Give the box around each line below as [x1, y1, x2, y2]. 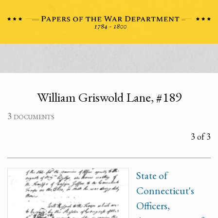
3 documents [7, 110, 54, 122]
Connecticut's [136, 184, 194, 197]
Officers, [136, 199, 170, 212]
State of [136, 169, 167, 182]
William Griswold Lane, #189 [36, 89, 182, 106]
